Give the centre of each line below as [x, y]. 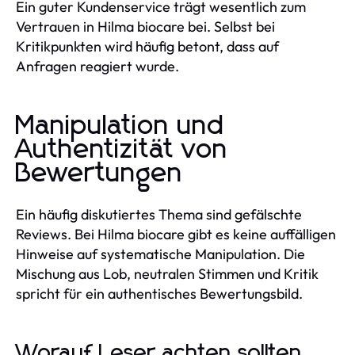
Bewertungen [99, 173]
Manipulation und [120, 126]
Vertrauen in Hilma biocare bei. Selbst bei [145, 26]
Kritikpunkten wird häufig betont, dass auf [147, 46]
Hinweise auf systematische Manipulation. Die [160, 254]
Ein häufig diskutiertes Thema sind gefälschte [159, 214]
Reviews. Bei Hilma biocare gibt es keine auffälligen [176, 234]
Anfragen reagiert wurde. [97, 66]
